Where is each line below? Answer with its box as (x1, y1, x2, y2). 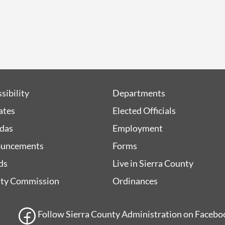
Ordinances (113, 175, 158, 186)
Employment (113, 122, 163, 134)
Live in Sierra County (113, 157, 193, 169)
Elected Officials (113, 104, 176, 116)
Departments (113, 87, 165, 98)
